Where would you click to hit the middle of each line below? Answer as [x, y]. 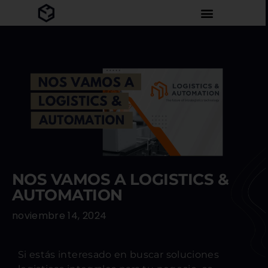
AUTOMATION [67, 195]
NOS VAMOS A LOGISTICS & [121, 179]
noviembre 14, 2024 [60, 216]
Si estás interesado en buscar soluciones [119, 255]
